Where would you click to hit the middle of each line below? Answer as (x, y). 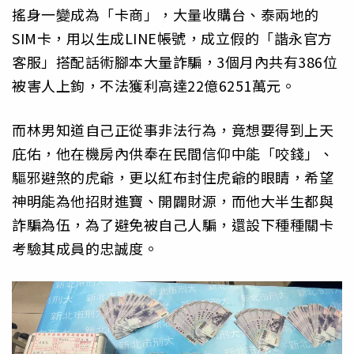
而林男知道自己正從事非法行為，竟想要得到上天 (173, 130)
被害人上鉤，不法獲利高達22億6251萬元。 (154, 86)
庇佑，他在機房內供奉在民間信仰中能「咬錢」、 (173, 154)
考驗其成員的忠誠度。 (85, 249)
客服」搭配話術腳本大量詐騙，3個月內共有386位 (175, 62)
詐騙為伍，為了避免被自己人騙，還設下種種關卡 (173, 225)
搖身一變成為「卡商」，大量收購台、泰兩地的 (166, 15)
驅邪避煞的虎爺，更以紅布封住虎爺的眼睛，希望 (173, 177)
